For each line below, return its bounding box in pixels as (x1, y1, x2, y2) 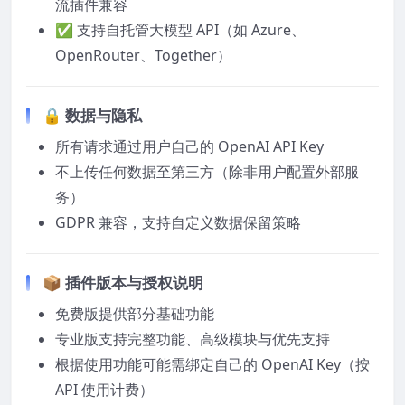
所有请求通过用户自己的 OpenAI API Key (55, 136, 324, 156)
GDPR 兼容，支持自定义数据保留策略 (55, 212, 301, 232)
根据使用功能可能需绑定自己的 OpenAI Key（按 (55, 353, 370, 374)
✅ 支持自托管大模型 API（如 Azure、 (55, 19, 306, 40)
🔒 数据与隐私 (42, 104, 142, 126)
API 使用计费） (55, 379, 154, 400)
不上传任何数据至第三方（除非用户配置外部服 (55, 161, 359, 182)
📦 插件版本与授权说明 (42, 271, 203, 293)
